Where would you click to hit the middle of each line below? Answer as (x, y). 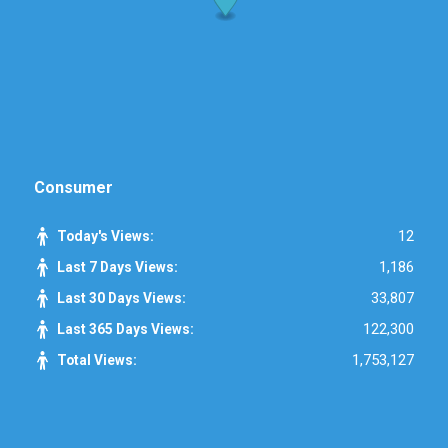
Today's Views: (106, 235)
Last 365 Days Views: (126, 328)
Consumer (73, 187)
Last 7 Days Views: (118, 266)
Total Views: (98, 359)
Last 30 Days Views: (122, 297)
